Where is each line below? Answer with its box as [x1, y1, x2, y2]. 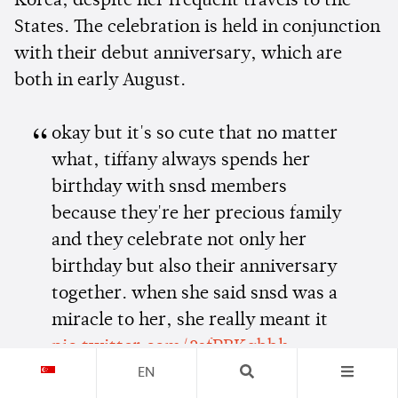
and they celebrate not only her [51, 232, 306, 251]
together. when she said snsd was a [51, 285, 338, 304]
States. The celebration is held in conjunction [14, 19, 380, 37]
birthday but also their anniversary [51, 259, 337, 277]
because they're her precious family [51, 205, 341, 224]
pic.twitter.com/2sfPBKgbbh [51, 338, 289, 357]
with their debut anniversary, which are [14, 45, 342, 64]
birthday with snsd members [51, 179, 287, 197]
